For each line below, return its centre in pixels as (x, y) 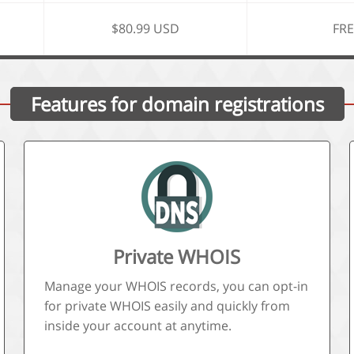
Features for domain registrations (177, 104)
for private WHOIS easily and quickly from (168, 306)
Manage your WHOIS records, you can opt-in (177, 286)
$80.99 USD (146, 28)
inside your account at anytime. (138, 326)
